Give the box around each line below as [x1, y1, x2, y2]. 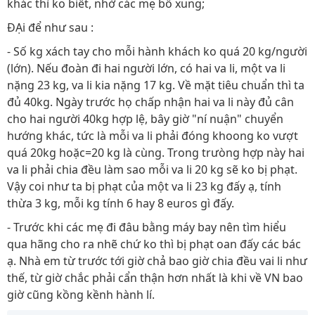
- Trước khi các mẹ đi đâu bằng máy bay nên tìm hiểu [7, 219, 286, 235]
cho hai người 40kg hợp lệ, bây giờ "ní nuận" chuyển [7, 111, 283, 127]
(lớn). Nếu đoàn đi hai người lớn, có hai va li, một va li [7, 60, 285, 76]
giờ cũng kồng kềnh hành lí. [7, 287, 155, 302]
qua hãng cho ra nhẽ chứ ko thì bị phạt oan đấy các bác [7, 236, 301, 252]
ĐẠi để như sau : [7, 20, 94, 35]
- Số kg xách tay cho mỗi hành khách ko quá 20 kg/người [7, 44, 307, 59]
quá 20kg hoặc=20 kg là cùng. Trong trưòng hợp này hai [7, 145, 304, 160]
